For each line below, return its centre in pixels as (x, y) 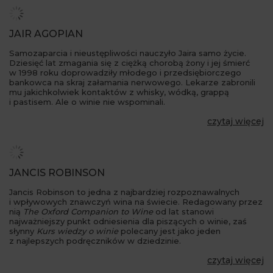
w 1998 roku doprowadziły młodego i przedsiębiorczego (125, 72)
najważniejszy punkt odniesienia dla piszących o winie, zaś (128, 221)
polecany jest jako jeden (169, 231)
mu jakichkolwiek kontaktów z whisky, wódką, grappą (119, 92)
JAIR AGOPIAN (46, 34)
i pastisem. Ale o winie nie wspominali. (87, 101)
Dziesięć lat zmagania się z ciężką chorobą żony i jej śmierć (129, 62)
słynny (23, 231)
